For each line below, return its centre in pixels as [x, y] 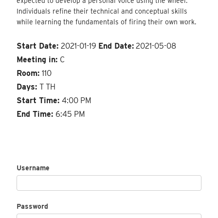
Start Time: [39, 100]
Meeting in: [38, 59]
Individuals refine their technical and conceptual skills [102, 11]
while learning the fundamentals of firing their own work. [107, 22]
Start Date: [39, 46]
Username [33, 168]
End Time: [36, 114]
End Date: [116, 46]
